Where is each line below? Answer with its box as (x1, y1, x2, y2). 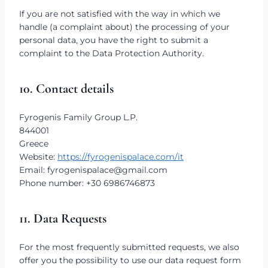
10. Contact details (19, 81, 114, 96)
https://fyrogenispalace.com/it (57, 151, 184, 162)
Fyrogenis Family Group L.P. (19, 112, 138, 123)
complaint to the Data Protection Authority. (19, 48, 204, 59)
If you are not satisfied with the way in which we (19, 8, 220, 19)
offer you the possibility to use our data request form (19, 255, 241, 266)
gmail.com (122, 165, 167, 175)
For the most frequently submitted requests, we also (19, 242, 239, 252)
